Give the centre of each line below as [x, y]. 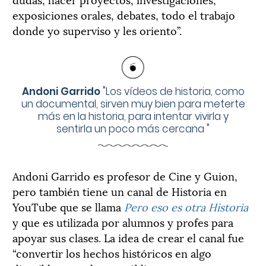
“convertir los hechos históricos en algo [112, 252]
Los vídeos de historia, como [175, 91]
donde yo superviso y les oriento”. [99, 30]
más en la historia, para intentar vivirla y [133, 116]
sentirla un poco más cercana [130, 129]
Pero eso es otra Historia [186, 206]
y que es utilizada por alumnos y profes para [123, 221]
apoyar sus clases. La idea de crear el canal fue [128, 237]
